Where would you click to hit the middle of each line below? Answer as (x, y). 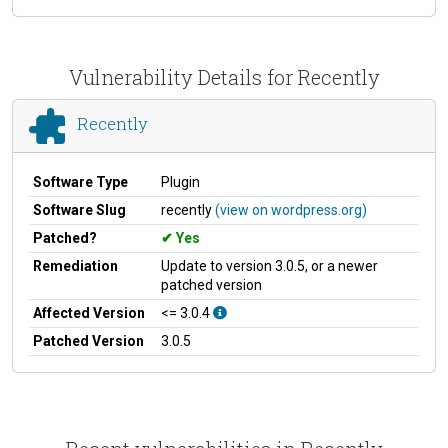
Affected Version (89, 312)
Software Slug (79, 209)
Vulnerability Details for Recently (224, 76)
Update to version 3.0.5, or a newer (269, 265)
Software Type (80, 181)
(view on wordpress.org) (291, 209)
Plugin (180, 181)
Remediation (75, 265)
